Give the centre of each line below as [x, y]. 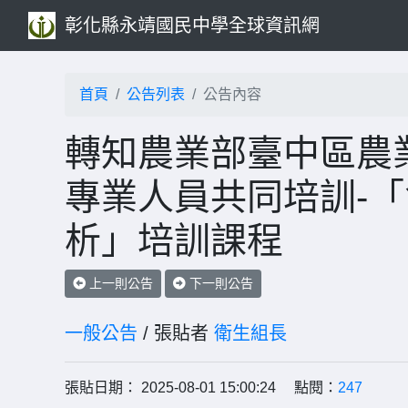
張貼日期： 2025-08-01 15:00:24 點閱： [201, 388]
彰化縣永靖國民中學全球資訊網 [192, 25]
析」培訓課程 [174, 240]
